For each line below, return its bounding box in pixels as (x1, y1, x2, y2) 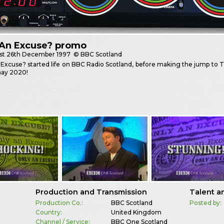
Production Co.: (35, 198, 83, 206)
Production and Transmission (35, 187, 147, 196)
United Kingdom (110, 208, 161, 216)
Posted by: (189, 198, 222, 206)
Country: (35, 208, 62, 216)
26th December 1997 (6, 50, 71, 58)
